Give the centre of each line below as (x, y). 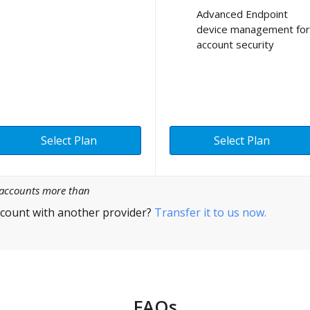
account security (235, 44)
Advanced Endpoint (242, 13)
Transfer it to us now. (210, 212)
